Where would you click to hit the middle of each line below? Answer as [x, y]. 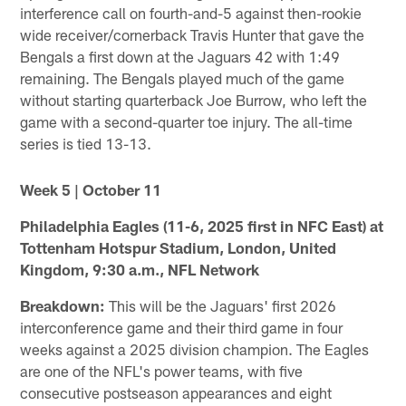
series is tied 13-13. [86, 144]
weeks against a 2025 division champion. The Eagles [195, 348]
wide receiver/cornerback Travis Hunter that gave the [193, 35]
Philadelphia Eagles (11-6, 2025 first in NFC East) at [202, 225]
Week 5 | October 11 [91, 189]
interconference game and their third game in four [182, 327]
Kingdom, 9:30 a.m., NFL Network [140, 269]
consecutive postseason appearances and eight [176, 392]
